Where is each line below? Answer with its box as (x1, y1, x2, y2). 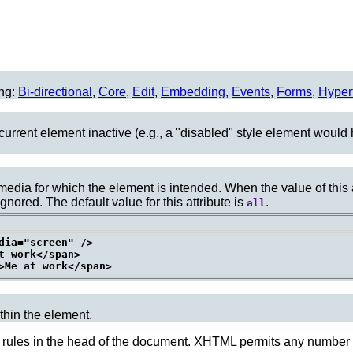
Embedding (161, 84, 225, 98)
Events (232, 84, 270, 98)
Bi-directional (18, 84, 92, 98)
